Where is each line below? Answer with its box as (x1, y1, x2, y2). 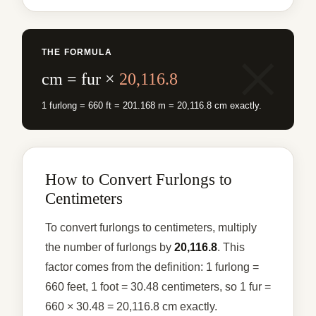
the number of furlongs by (45, 241, 174, 253)
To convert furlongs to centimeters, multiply (45, 221, 257, 233)
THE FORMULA (42, 47, 112, 56)
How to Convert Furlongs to (45, 169, 232, 188)
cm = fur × (42, 69, 119, 88)
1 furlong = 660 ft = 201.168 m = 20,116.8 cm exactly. (42, 99, 262, 111)
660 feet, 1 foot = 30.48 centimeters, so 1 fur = (45, 280, 271, 293)
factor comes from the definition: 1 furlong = (45, 260, 259, 273)
